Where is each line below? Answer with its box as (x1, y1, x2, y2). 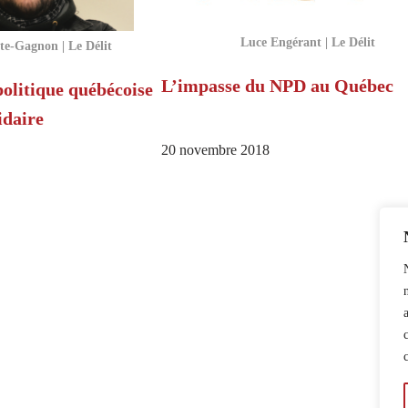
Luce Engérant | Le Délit (240, 34, 375, 49)
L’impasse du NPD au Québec (160, 75, 393, 96)
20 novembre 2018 (160, 141, 270, 158)
